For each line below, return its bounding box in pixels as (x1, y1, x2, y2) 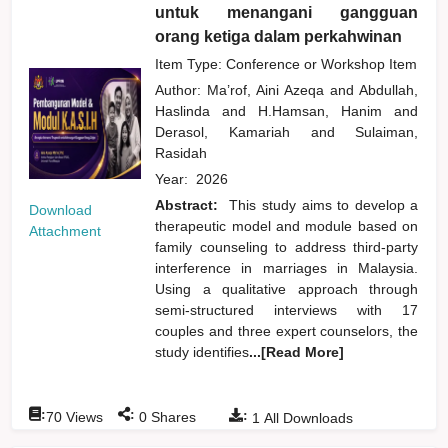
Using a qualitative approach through (155, 280, 419, 297)
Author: (155, 81, 208, 98)
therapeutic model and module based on (155, 217, 419, 234)
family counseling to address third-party (155, 238, 419, 255)
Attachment (29, 223, 102, 240)
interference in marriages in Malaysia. (155, 259, 419, 276)
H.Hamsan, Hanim (258, 102, 395, 119)
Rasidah (155, 144, 212, 161)
